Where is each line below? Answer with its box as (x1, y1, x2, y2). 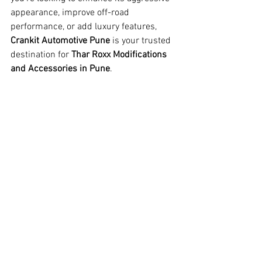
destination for (11, 49, 71, 61)
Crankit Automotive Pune (11, 35, 110, 47)
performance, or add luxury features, (11, 21, 159, 33)
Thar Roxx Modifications (71, 49, 169, 61)
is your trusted (110, 35, 173, 47)
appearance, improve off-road (11, 7, 132, 19)
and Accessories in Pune (11, 63, 110, 75)
